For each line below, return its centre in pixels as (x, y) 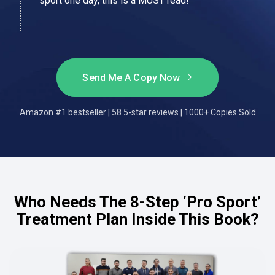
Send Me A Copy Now (133, 77)
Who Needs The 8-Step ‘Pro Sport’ (137, 202)
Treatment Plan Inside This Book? (137, 219)
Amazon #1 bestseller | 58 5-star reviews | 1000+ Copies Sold (137, 112)
